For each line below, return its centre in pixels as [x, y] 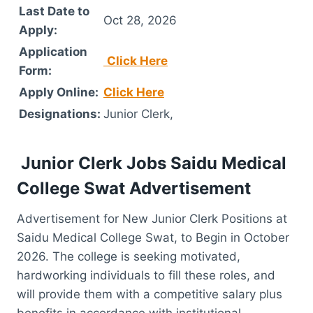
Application [53, 51]
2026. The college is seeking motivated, [129, 256]
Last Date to [54, 11]
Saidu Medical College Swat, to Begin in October [153, 237]
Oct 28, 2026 [140, 20]
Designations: [60, 114]
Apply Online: [59, 92]
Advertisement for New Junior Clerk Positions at [152, 218]
